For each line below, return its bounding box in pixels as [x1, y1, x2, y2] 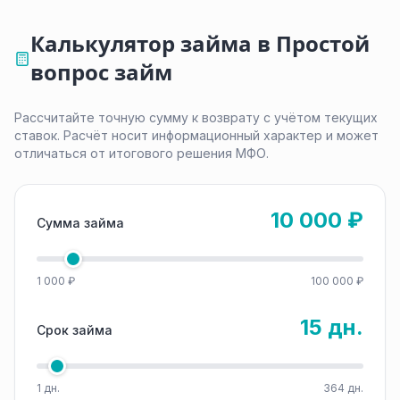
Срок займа [37, 322, 112, 337]
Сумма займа [37, 215, 124, 230]
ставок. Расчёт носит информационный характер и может [14, 128, 379, 143]
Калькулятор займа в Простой [29, 30, 370, 58]
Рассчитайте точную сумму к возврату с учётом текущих [14, 110, 378, 125]
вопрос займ [29, 59, 172, 87]
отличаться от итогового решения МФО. [14, 146, 269, 161]
